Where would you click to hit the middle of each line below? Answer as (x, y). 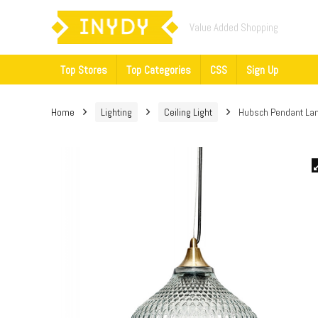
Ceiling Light (188, 113)
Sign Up (262, 70)
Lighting (116, 113)
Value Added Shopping (234, 27)
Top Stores (84, 70)
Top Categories (159, 70)
